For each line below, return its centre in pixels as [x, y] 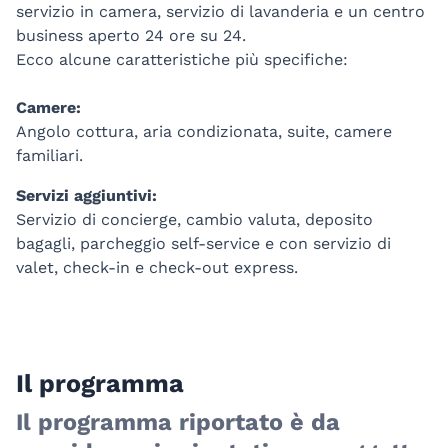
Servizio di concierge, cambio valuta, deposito [194, 220]
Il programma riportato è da [178, 422]
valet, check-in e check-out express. [159, 268]
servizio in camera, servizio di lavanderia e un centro [220, 12]
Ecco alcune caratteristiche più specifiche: [182, 60]
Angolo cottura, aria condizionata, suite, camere [204, 132]
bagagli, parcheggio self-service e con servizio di [203, 244]
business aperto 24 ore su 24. [131, 36]
